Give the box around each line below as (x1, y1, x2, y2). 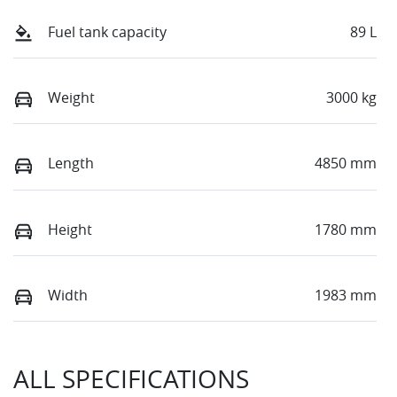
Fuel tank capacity (48, 22, 167, 42)
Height (48, 219, 92, 239)
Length (48, 153, 94, 174)
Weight (48, 88, 95, 108)
